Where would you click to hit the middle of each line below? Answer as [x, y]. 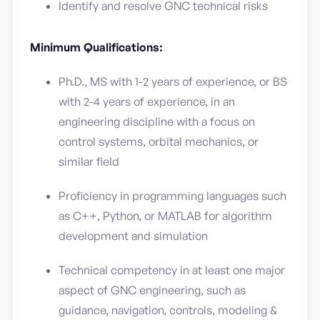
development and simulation [133, 236]
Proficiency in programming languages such [172, 196]
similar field [89, 161]
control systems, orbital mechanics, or [159, 141]
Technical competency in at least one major [172, 270]
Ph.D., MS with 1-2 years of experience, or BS [173, 81]
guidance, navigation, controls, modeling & [168, 310]
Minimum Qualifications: [96, 47]
